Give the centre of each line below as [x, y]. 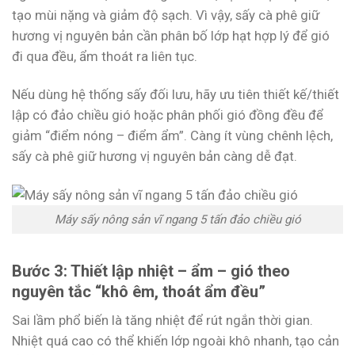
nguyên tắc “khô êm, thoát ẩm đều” [139, 291]
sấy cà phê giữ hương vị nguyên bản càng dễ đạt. [155, 156]
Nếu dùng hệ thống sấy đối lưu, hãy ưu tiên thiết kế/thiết [176, 94]
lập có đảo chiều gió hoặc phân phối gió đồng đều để [168, 115]
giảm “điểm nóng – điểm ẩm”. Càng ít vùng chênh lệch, [172, 135]
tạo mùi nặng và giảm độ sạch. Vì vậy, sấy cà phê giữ [166, 15]
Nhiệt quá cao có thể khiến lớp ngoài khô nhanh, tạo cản [176, 340]
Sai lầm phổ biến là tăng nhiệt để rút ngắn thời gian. [162, 320]
